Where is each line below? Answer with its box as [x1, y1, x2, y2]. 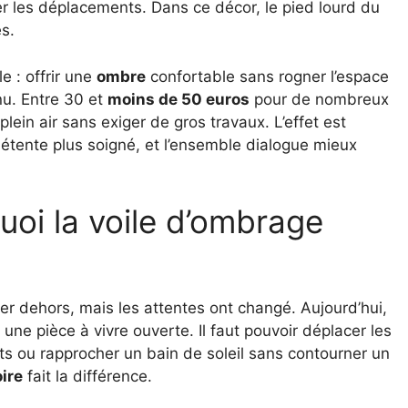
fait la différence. [23, 367, 152, 386]
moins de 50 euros [107, 89, 250, 108]
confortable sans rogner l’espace [146, 66, 389, 86]
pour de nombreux [250, 89, 389, 108]
